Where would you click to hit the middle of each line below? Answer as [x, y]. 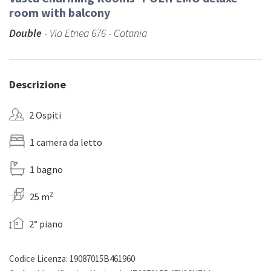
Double [25, 33]
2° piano [46, 224]
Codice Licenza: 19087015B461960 [72, 259]
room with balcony [60, 13]
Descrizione [38, 85]
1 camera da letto [66, 142]
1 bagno [46, 170]
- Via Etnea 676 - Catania [94, 33]
